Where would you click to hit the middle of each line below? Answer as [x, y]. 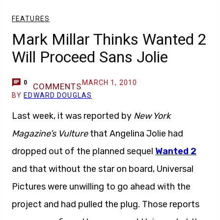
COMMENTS [57, 86]
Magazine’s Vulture [50, 134]
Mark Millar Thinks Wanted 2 [109, 39]
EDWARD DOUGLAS [58, 95]
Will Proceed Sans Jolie [90, 57]
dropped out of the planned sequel [83, 151]
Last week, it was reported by [73, 116]
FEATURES [31, 19]
